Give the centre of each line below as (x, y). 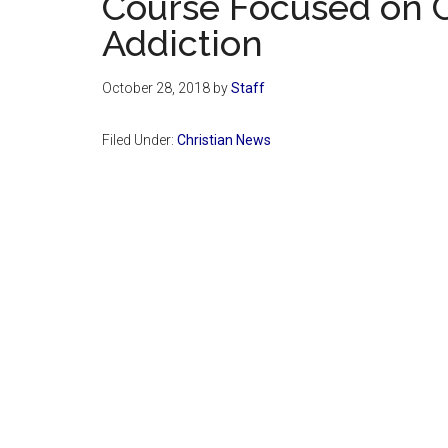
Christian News (224, 139)
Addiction (182, 42)
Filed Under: (139, 139)
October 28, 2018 (156, 87)
